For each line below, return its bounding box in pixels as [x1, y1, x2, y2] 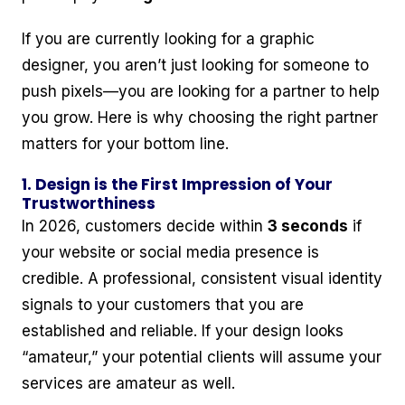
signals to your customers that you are [22, 296, 304, 315]
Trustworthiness [22, 193, 155, 215]
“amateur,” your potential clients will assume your [22, 348, 381, 367]
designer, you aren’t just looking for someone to [22, 56, 369, 75]
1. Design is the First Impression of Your [22, 174, 333, 196]
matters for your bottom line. [22, 135, 229, 154]
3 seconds [268, 217, 348, 236]
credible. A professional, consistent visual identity [22, 269, 382, 288]
